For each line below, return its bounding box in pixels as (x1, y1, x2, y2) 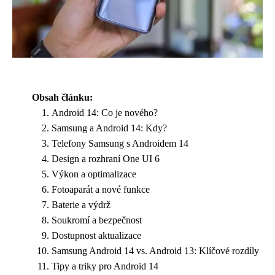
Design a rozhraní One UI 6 (52, 153, 160, 164)
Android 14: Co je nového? (52, 107, 158, 118)
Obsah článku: (32, 91, 93, 103)
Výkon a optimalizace (52, 168, 136, 179)
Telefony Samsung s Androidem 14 (52, 137, 188, 149)
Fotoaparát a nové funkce (52, 184, 150, 195)
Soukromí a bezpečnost (52, 214, 142, 225)
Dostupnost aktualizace (52, 230, 141, 241)
